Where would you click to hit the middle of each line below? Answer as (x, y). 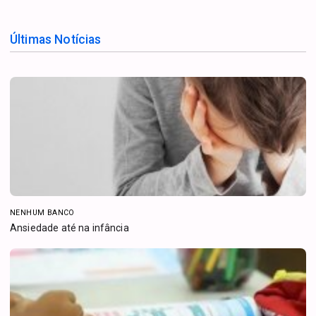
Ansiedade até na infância (71, 228)
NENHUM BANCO (42, 213)
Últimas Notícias (56, 39)
